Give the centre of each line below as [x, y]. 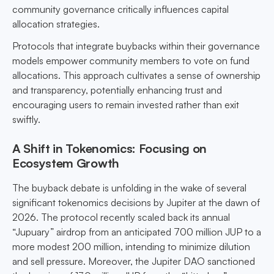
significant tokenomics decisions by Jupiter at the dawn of [136, 203]
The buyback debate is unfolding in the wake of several [129, 188]
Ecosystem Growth [66, 163]
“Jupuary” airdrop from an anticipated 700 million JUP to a [137, 232]
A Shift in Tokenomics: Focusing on [110, 149]
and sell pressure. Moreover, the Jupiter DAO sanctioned [134, 261]
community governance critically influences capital [120, 9]
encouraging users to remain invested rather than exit [126, 105]
